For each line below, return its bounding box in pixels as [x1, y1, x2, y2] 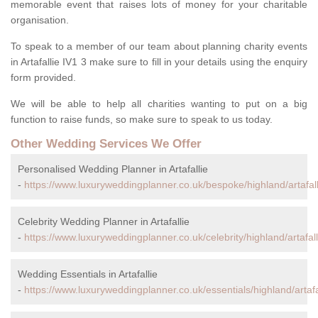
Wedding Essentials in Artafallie [18, 268, 158, 280]
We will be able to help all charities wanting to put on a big [11, 98, 307, 110]
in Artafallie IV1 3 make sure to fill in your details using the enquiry [11, 56, 307, 68]
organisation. [11, 14, 72, 26]
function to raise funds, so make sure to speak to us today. [11, 114, 273, 126]
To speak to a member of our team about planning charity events [11, 40, 307, 53]
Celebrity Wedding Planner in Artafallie [18, 216, 190, 228]
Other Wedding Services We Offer [11, 137, 202, 151]
